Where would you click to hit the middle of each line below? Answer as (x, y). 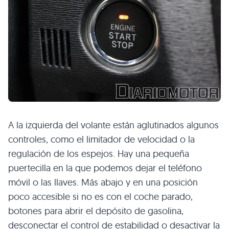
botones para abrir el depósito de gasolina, (96, 211)
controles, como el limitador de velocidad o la (101, 139)
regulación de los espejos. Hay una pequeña (99, 153)
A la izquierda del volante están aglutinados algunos (113, 125)
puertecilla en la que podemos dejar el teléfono (105, 168)
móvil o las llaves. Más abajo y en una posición (103, 182)
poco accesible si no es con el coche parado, (100, 196)
